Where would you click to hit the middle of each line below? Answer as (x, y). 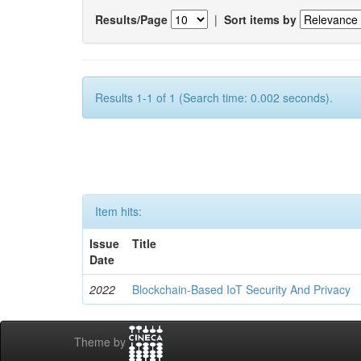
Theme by (102, 342)
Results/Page (131, 19)
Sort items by (260, 19)
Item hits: (118, 211)
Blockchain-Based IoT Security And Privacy (242, 289)
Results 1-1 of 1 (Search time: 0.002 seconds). (214, 98)
